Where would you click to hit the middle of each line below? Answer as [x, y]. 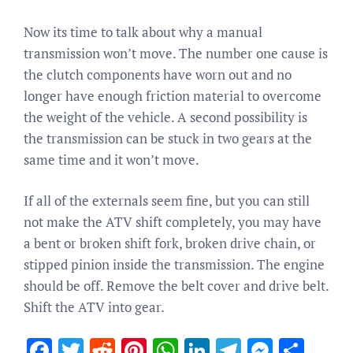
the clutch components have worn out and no [158, 74]
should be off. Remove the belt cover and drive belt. [176, 286]
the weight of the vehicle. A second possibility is [165, 117]
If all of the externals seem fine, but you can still [167, 201]
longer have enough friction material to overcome [173, 95]
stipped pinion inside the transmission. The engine [174, 264]
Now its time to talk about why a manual [143, 32]
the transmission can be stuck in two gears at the [168, 138]
